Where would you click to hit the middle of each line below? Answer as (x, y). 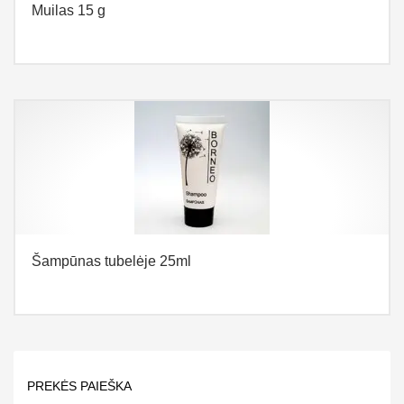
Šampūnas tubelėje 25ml (111, 262)
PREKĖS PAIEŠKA (79, 386)
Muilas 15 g (69, 10)
